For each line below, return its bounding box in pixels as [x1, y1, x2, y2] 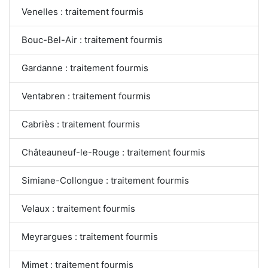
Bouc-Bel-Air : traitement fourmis [22, 34, 163, 46]
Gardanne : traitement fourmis [22, 62, 148, 74]
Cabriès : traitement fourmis [22, 118, 140, 130]
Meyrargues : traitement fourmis [22, 231, 158, 243]
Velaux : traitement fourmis [22, 203, 135, 215]
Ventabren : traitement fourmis [22, 90, 151, 102]
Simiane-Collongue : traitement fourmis [22, 175, 189, 187]
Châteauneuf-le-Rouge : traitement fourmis [22, 147, 205, 159]
